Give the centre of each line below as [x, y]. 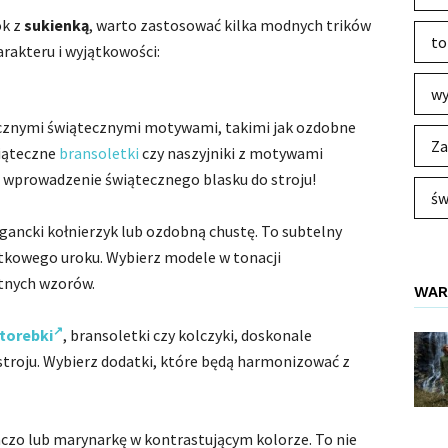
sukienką [56, 25]
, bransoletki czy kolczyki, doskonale [187, 335]
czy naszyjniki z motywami [231, 153]
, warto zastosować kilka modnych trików [230, 25]
